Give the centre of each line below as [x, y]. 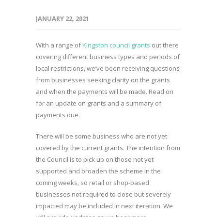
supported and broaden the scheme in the [98, 171]
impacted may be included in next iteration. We [104, 206]
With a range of [59, 45]
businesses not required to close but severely [103, 194]
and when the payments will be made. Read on [105, 92]
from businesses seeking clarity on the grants [103, 80]
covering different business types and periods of [108, 57]
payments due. [59, 115]
